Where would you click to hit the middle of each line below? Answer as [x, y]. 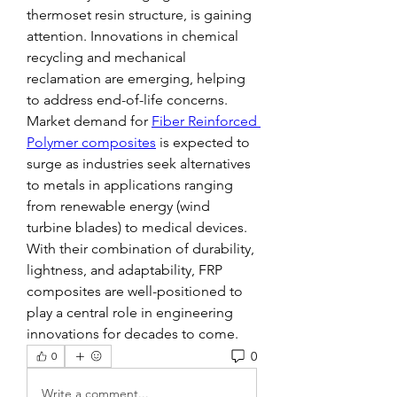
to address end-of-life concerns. [127, 100]
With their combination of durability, [140, 249]
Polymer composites [91, 142]
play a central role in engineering [130, 312]
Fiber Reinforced [204, 121]
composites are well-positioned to [135, 291]
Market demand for [89, 121]
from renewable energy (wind [118, 206]
